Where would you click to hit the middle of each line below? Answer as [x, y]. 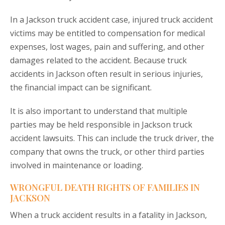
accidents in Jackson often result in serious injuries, [106, 74]
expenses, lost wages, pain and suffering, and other [107, 47]
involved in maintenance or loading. [77, 165]
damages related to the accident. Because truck [98, 61]
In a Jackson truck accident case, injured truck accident [111, 20]
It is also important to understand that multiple [99, 111]
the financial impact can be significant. [81, 88]
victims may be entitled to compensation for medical [107, 33]
